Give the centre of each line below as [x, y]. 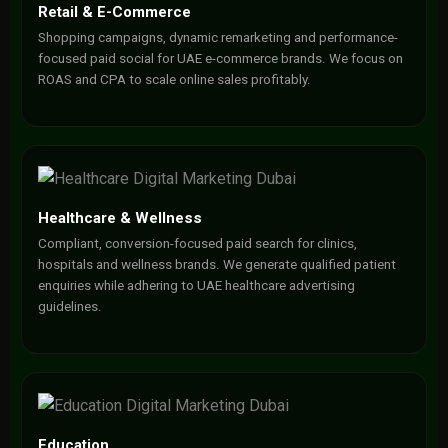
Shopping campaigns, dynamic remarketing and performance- [217, 37]
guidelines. [69, 306]
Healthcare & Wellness [119, 218]
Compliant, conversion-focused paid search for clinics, [197, 243]
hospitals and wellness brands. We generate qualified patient [216, 264]
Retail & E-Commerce [114, 12]
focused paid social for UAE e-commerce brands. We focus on [220, 58]
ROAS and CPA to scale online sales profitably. [174, 79]
